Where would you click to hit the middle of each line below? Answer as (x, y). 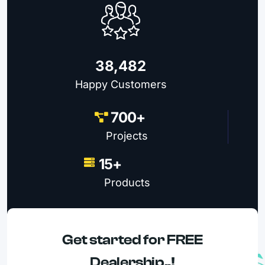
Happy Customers (121, 85)
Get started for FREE (132, 240)
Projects (127, 136)
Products (127, 183)
